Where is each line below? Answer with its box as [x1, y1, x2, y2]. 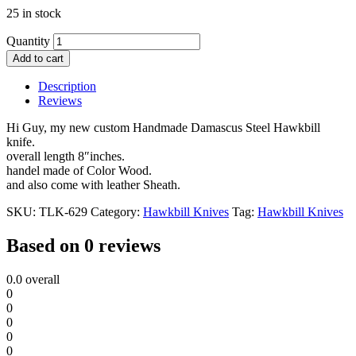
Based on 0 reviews [6, 234, 161, 256]
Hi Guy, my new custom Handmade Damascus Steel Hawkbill [6, 120, 320, 134]
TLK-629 [39, 204, 87, 219]
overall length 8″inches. [6, 149, 125, 163]
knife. [6, 134, 35, 149]
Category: [91, 204, 143, 219]
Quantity [6, 33, 50, 48]
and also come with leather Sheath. [6, 177, 180, 192]
